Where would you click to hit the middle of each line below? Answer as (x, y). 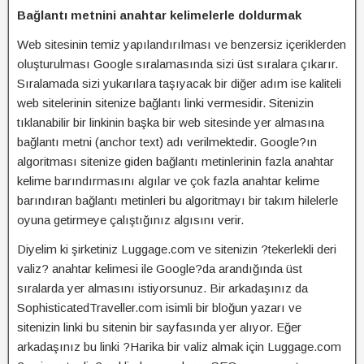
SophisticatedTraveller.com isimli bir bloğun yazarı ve (159, 308)
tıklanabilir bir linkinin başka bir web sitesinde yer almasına (171, 122)
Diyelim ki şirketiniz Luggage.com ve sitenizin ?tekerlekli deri (177, 249)
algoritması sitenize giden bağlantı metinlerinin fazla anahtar (175, 161)
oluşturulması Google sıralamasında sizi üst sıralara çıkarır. (178, 64)
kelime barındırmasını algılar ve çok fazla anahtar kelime (168, 181)
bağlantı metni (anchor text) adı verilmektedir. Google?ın (167, 142)
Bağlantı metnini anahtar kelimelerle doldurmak (159, 15)
